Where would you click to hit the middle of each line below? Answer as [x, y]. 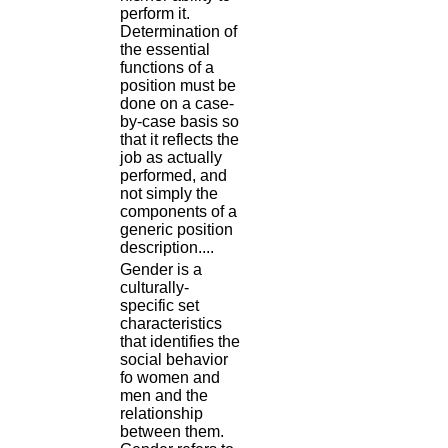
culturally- [154, 288]
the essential [165, 50]
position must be [178, 86]
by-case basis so [179, 122]
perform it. [155, 14]
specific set [159, 306]
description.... [167, 248]
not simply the [169, 194]
